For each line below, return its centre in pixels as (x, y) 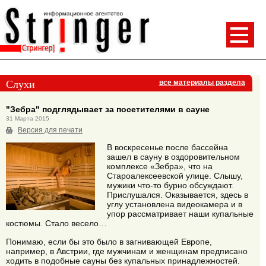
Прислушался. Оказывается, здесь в (178, 195)
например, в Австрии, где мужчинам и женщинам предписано (127, 251)
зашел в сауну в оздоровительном (173, 157)
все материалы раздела (202, 83)
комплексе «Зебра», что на (160, 167)
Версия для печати (50, 130)
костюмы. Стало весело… (56, 224)
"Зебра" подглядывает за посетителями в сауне (108, 109)
